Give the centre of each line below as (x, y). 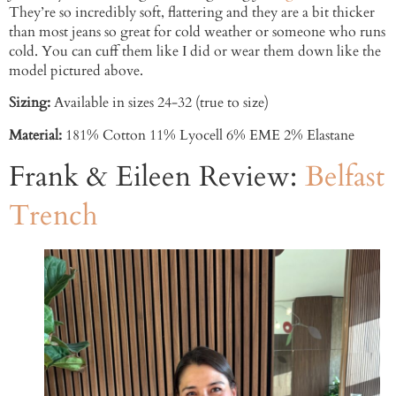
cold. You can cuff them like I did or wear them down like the (195, 51)
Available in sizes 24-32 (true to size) (161, 103)
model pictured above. (76, 70)
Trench (53, 216)
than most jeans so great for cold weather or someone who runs (197, 31)
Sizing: (31, 103)
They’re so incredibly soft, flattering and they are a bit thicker (192, 12)
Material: (37, 135)
